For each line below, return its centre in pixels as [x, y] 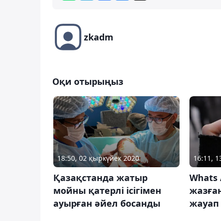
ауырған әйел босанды [107, 203]
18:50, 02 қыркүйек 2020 [98, 158]
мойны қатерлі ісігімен [107, 191]
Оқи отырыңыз [88, 81]
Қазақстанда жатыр [100, 178]
